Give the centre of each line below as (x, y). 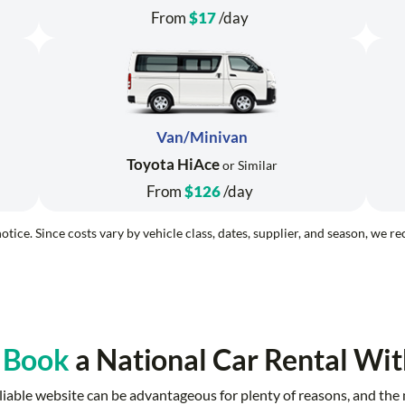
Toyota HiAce (174, 165)
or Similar (249, 165)
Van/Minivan (202, 137)
